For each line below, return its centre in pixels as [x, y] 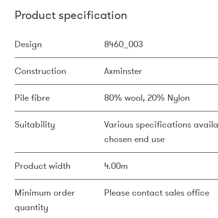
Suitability [35, 125]
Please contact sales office [157, 193]
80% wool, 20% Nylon [147, 98]
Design [28, 44]
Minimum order [45, 193]
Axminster [123, 71]
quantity [31, 207]
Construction [40, 71]
